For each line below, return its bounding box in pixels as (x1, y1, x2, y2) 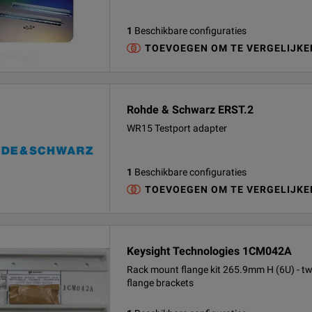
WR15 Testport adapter (127, 123, 227, 134)
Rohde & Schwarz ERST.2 (127, 103, 253, 116)
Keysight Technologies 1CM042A (127, 244, 292, 258)
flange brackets (127, 277, 194, 288)
